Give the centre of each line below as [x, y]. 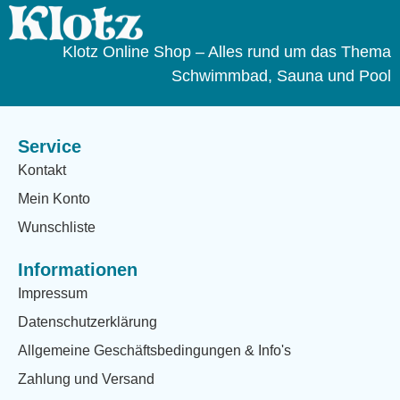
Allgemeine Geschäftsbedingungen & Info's [154, 351]
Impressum [53, 294]
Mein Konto [54, 199]
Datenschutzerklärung [87, 322]
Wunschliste [57, 228]
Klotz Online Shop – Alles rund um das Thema [227, 52]
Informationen [78, 270]
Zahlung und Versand [86, 379]
